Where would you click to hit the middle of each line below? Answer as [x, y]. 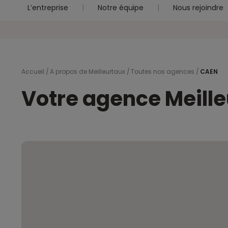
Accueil [33, 72]
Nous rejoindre [198, 8]
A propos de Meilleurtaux [88, 72]
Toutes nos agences [163, 72]
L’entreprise [48, 8]
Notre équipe [121, 8]
